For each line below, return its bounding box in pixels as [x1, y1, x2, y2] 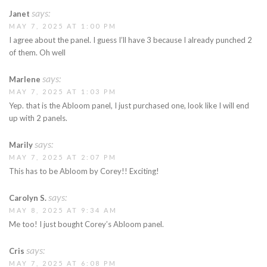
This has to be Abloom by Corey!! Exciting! [9, 166, 159, 176]
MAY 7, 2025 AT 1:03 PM [9, 88, 117, 96]
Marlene [9, 74, 41, 85]
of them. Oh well [9, 48, 66, 58]
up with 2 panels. [9, 113, 67, 123]
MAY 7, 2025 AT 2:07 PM [9, 153, 117, 162]
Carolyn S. [9, 193, 46, 203]
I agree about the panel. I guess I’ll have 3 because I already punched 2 [9, 35, 252, 45]
